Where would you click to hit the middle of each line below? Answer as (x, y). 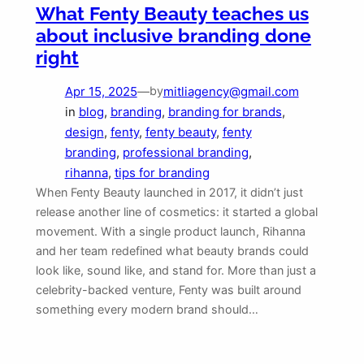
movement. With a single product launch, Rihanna (170, 231)
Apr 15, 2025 (101, 91)
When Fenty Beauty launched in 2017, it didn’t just (169, 192)
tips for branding (162, 172)
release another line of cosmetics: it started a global (176, 211)
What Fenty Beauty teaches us (172, 13)
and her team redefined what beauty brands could (172, 250)
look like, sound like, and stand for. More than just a (175, 270)
